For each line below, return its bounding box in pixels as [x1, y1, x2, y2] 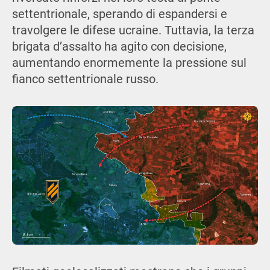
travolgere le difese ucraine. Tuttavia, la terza [11, 23, 254, 37]
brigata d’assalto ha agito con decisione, [11, 39, 227, 54]
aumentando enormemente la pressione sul [11, 55, 246, 70]
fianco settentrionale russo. [11, 72, 159, 86]
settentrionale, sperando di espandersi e [11, 7, 227, 21]
